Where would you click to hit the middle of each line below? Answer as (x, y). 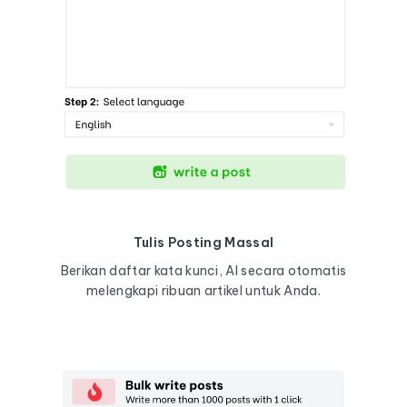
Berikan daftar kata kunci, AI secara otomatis (203, 270)
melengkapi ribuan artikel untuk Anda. (203, 290)
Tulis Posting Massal (203, 242)
